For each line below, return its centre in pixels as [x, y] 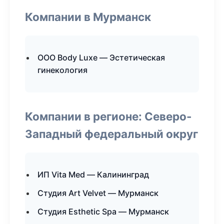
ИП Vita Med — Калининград [93, 174]
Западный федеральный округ [111, 134]
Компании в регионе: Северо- [108, 116]
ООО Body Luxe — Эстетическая [101, 57]
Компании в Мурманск [88, 17]
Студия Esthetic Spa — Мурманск [103, 211]
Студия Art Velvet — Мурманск [98, 193]
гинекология [62, 70]
